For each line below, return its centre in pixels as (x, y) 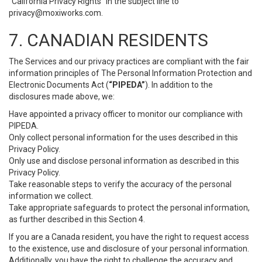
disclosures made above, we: (62, 96)
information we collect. (51, 196)
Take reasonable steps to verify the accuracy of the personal (120, 184)
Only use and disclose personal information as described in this (124, 161)
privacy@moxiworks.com (55, 13)
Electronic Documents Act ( (59, 85)
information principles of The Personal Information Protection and (130, 73)
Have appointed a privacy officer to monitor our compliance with (126, 114)
